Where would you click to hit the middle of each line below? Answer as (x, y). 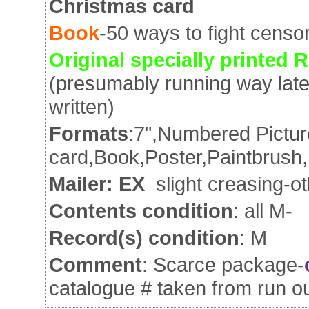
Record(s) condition (144, 238)
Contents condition (141, 211)
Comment (96, 265)
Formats (89, 133)
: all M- (263, 211)
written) (82, 107)
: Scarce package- (223, 265)
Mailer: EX (102, 184)
